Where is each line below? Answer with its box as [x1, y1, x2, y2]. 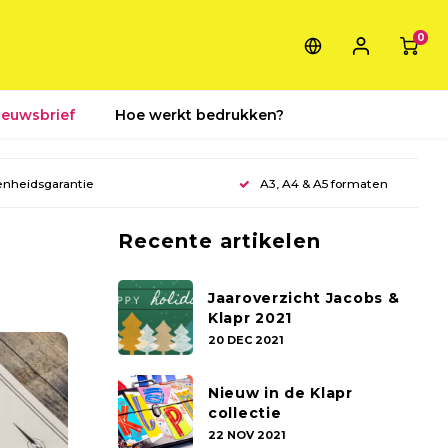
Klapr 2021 [208, 308, 292, 327]
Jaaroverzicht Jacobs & [208, 288, 400, 307]
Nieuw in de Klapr [208, 383, 353, 402]
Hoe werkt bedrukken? [115, 105, 284, 124]
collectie [208, 403, 282, 422]
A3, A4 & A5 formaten [259, 175, 388, 191]
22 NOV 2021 [208, 427, 286, 442]
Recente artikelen [118, 229, 321, 253]
